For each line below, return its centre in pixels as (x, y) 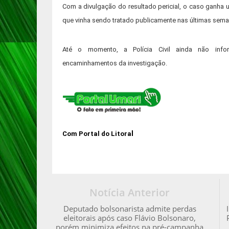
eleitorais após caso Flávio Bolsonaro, (130, 218)
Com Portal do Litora (97, 134)
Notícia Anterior (130, 192)
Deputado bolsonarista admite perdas (130, 209)
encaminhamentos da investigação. (115, 63)
